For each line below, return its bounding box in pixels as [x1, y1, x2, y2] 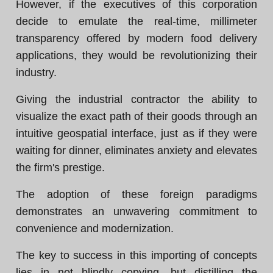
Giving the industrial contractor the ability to [16, 93, 257, 105]
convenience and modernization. [16, 222, 174, 235]
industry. [16, 66, 57, 79]
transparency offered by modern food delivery [16, 32, 257, 44]
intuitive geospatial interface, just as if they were [16, 127, 257, 140]
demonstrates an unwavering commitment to [16, 205, 257, 218]
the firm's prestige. [16, 161, 105, 174]
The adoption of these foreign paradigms [16, 188, 257, 200]
